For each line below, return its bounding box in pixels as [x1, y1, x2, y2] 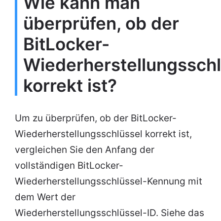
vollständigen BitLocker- [15, 159, 123, 171]
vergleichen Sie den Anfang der [15, 144, 154, 155]
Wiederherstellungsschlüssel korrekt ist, [15, 128, 192, 140]
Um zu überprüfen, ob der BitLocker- [15, 112, 177, 124]
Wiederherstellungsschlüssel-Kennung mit [15, 175, 202, 187]
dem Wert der [15, 191, 75, 203]
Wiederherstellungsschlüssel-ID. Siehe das [15, 207, 204, 219]
